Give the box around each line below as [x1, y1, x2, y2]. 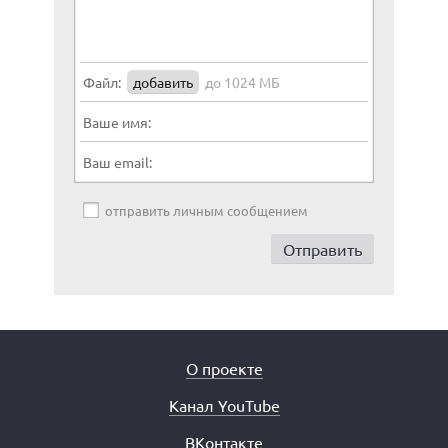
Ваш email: [83, 153, 152, 171]
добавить [133, 73, 193, 91]
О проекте [185, 358, 263, 378]
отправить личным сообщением [105, 202, 308, 219]
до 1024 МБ [205, 73, 280, 91]
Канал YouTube [168, 395, 280, 415]
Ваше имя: [83, 113, 151, 131]
